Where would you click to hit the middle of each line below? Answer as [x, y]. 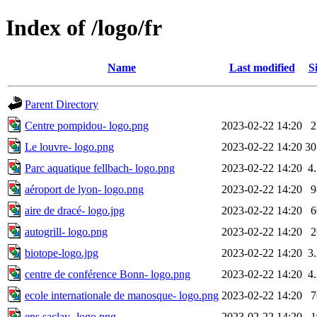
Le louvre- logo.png [69, 146]
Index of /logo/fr [84, 28]
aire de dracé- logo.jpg [75, 210]
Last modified [262, 67]
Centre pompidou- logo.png [87, 125]
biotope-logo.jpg [62, 253]
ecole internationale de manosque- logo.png [122, 295]
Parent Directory [62, 104]
